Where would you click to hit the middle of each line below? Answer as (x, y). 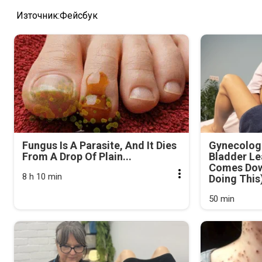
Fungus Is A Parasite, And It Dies (99, 145)
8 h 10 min (42, 176)
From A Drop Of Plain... (77, 156)
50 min (222, 199)
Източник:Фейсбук (56, 15)
